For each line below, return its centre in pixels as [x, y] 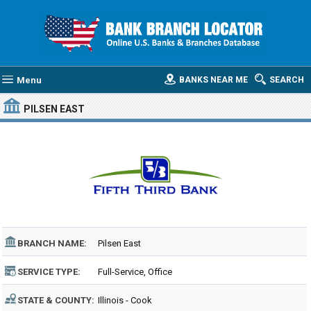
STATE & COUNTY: [56, 300]
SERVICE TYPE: [49, 272]
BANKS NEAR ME [213, 80]
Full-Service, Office [135, 272]
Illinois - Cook [125, 300]
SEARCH [287, 80]
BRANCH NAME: [52, 243]
